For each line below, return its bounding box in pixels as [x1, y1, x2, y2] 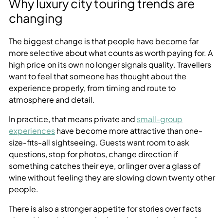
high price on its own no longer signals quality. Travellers [9, 59, 211, 70]
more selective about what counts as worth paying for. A [9, 47, 213, 58]
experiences [9, 125, 55, 136]
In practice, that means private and [9, 113, 137, 124]
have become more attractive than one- [55, 125, 202, 136]
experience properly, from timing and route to [9, 82, 176, 93]
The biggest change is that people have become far [9, 36, 199, 46]
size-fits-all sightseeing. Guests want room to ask [9, 137, 189, 147]
